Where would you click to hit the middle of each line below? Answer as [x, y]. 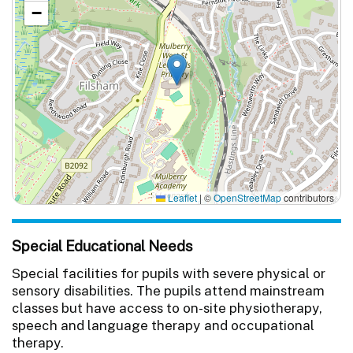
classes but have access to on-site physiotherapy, [167, 308]
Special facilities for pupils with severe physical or [169, 273]
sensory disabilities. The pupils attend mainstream [168, 290]
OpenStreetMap [247, 197]
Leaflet [181, 197]
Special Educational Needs [102, 245]
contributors [308, 197]
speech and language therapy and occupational [163, 325]
